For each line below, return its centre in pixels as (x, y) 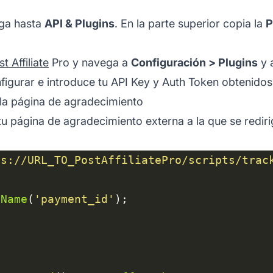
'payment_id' (74, 199)
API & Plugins (80, 23)
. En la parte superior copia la (190, 23)
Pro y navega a (90, 62)
